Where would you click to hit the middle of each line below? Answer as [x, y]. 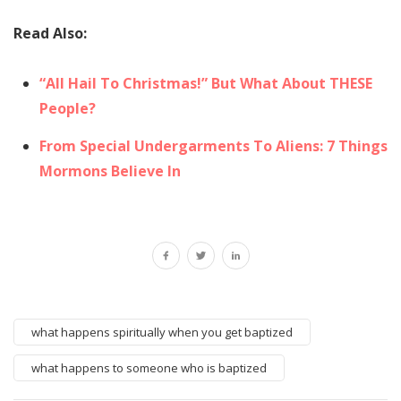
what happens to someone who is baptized [149, 367]
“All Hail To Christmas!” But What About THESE [205, 83]
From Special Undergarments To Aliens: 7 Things [213, 145]
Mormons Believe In [110, 171]
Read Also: [50, 33]
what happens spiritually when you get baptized [162, 332]
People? [67, 108]
